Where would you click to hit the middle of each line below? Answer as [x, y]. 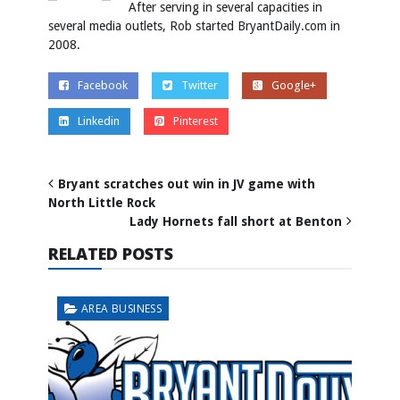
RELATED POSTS [111, 253]
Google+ [294, 85]
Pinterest [196, 121]
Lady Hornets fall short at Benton [236, 221]
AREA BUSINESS [122, 308]
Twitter [200, 85]
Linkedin [99, 121]
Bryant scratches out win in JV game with [187, 183]
